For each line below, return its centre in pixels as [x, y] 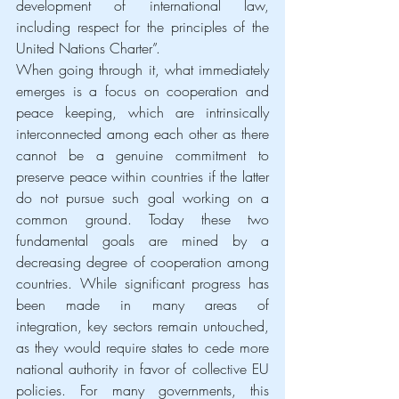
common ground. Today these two [142, 219]
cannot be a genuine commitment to [142, 155]
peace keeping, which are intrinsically [142, 112]
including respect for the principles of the [142, 26]
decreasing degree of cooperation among [142, 261]
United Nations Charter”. [88, 48]
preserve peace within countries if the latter [142, 176]
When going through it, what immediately [142, 69]
